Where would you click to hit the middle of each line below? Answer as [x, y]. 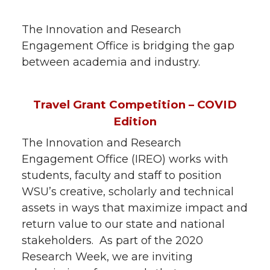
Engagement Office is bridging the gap [128, 46]
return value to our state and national [123, 224]
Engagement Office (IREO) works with [125, 159]
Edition [135, 121]
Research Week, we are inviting [107, 256]
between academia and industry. [111, 62]
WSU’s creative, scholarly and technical [128, 191]
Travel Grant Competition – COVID [135, 104]
